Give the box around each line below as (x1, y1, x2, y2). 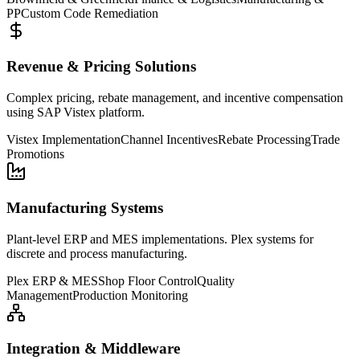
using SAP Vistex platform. (6, 105, 145, 120)
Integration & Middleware (6, 340, 180, 358)
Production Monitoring (72, 288, 188, 302)
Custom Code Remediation (21, 6, 158, 20)
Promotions (6, 147, 64, 162)
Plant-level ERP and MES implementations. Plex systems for (6, 231, 313, 246)
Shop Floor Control (98, 273, 197, 288)
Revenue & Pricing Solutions (6, 58, 196, 76)
